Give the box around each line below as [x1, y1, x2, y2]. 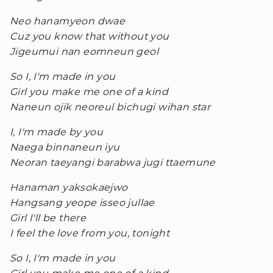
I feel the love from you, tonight [10, 227, 170, 239]
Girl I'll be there [10, 212, 87, 224]
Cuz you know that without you [10, 30, 169, 42]
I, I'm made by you [10, 126, 104, 138]
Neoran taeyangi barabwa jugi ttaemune [10, 157, 216, 168]
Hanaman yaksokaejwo [10, 182, 128, 193]
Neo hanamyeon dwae [10, 15, 126, 27]
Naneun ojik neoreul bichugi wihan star [10, 101, 211, 113]
